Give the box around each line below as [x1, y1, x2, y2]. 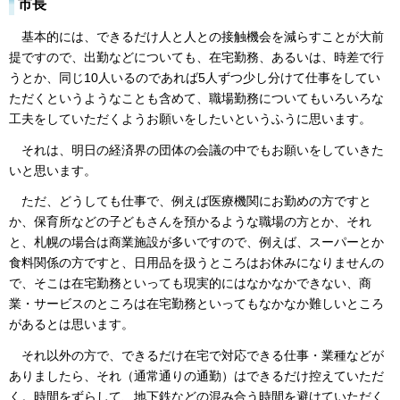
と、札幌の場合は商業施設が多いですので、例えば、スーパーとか [9, 235, 384, 250]
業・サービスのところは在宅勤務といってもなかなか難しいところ [9, 296, 384, 312]
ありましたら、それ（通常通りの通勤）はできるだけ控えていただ [9, 368, 384, 383]
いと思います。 [9, 162, 96, 178]
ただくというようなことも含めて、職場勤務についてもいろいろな [9, 91, 384, 106]
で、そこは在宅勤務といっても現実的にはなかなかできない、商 [9, 276, 371, 291]
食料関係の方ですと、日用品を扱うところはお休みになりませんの [9, 255, 384, 271]
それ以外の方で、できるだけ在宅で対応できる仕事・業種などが [9, 347, 384, 362]
